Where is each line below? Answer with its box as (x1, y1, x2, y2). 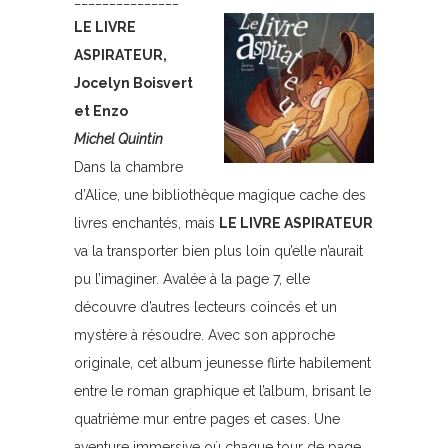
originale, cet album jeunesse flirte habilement (74, 355, 371, 371)
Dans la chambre (74, 159, 183, 175)
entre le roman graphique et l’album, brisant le (74, 383, 371, 399)
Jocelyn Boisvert (74, 75, 193, 91)
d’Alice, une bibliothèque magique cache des (74, 187, 366, 203)
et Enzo (74, 103, 128, 119)
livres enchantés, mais (74, 215, 219, 231)
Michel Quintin (74, 131, 163, 147)
